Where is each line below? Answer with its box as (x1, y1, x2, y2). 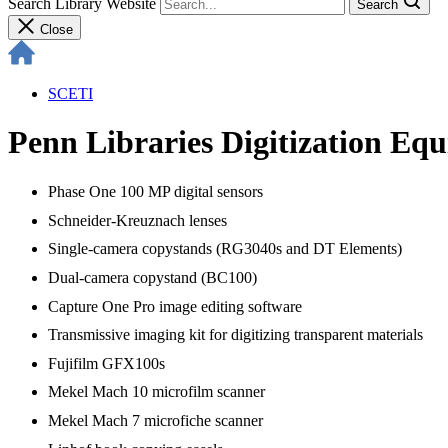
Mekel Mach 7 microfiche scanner (48, 412, 267, 430)
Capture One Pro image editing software (48, 297, 306, 315)
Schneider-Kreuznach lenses (48, 211, 231, 229)
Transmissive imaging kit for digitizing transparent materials (48, 326, 427, 344)
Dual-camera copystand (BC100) (48, 268, 261, 286)
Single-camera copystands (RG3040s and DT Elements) (48, 240, 406, 258)
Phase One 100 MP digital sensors (48, 182, 267, 200)
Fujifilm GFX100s (48, 354, 165, 372)
